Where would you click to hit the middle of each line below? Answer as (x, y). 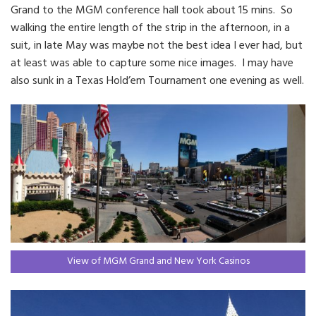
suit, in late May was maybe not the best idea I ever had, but (157, 46)
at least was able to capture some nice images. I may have (152, 63)
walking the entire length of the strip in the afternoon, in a (150, 28)
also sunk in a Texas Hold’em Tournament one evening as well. (157, 81)
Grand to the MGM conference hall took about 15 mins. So (152, 11)
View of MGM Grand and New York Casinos (158, 262)
